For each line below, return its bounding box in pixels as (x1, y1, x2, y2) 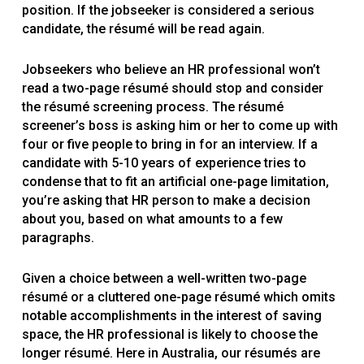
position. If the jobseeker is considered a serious (21, 2, 314, 19)
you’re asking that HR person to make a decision (21, 193, 310, 209)
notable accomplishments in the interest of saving (21, 308, 322, 324)
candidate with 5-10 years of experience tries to (21, 155, 306, 171)
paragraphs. (21, 230, 94, 246)
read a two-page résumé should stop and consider (21, 80, 323, 97)
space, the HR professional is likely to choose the (21, 327, 318, 343)
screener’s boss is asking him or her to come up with (21, 118, 338, 134)
